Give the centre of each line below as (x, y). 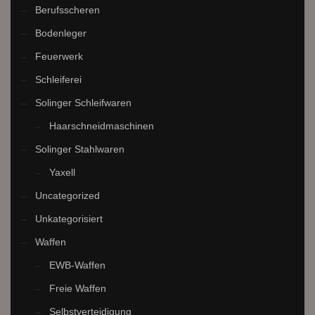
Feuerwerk (59, 57)
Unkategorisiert (69, 219)
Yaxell (62, 173)
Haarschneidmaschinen (102, 126)
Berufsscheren (67, 10)
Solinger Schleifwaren (83, 103)
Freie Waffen (78, 289)
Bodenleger (61, 33)
